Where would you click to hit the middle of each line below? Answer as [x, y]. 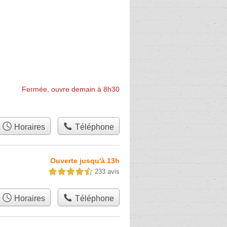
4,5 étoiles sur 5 [70, 172]
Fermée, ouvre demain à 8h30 [71, 89]
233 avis [107, 172]
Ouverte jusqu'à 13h [85, 161]
